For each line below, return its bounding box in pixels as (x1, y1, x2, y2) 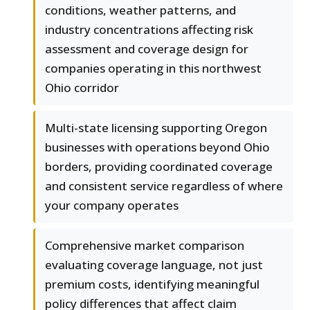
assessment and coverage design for (45, 40, 248, 57)
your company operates (45, 197, 179, 213)
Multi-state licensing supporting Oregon (45, 119, 267, 136)
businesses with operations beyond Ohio (45, 138, 270, 155)
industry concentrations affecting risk (45, 21, 253, 37)
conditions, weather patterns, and (45, 1, 236, 18)
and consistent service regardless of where (45, 177, 283, 194)
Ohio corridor (45, 79, 119, 95)
